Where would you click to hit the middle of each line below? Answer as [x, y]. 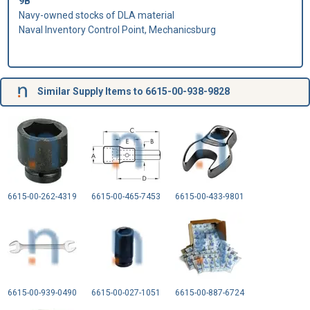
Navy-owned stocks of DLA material [96, 15]
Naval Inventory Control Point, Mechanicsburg [117, 29]
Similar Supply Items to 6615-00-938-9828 [132, 91]
